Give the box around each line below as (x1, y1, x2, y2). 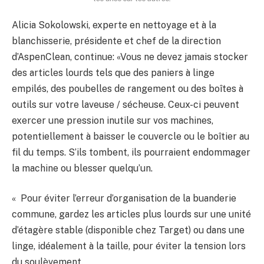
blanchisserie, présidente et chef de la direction (12, 35, 221, 47)
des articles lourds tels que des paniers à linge (12, 67, 214, 78)
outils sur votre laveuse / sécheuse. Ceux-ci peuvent (12, 98, 239, 110)
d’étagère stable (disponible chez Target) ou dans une (12, 225, 245, 236)
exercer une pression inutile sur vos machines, (12, 114, 213, 126)
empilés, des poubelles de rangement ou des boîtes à (12, 82, 243, 94)
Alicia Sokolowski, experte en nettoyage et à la (12, 19, 216, 31)
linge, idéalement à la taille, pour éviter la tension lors (12, 240, 246, 252)
